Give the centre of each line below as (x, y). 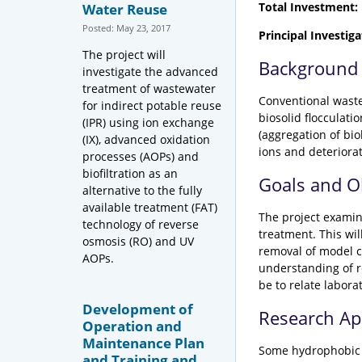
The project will (124, 54)
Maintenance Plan (143, 343)
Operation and (132, 326)
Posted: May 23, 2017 (126, 27)
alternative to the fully (142, 190)
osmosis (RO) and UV (138, 241)
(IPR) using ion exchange (148, 122)
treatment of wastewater (149, 88)
